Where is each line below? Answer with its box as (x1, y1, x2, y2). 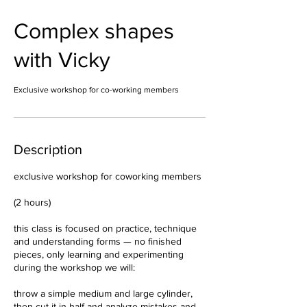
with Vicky (14, 47, 110, 71)
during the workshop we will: (14, 262, 135, 273)
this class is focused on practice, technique (14, 223, 197, 234)
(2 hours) (14, 197, 51, 208)
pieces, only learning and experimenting (14, 249, 184, 260)
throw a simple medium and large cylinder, (14, 288, 193, 299)
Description (14, 142, 82, 157)
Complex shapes (14, 19, 174, 42)
